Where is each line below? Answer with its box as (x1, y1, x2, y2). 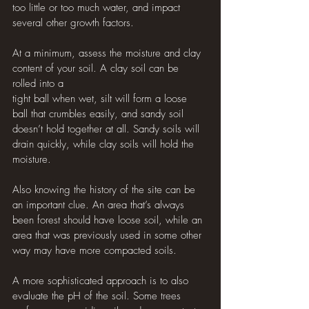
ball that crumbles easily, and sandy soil (12, 107, 187, 121)
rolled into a (12, 77, 67, 90)
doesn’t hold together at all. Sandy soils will (12, 122, 203, 136)
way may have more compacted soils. (12, 243, 180, 257)
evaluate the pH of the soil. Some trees (12, 289, 184, 303)
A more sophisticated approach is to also (12, 274, 192, 288)
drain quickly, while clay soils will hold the (12, 137, 197, 151)
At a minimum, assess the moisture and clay (12, 46, 204, 60)
